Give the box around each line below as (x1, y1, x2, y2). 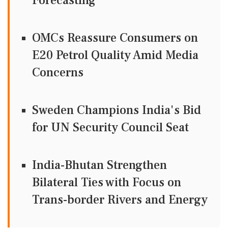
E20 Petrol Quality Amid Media (32, 47, 198, 64)
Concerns (32, 65, 83, 81)
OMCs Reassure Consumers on (32, 30, 198, 46)
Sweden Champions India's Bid (32, 102, 201, 119)
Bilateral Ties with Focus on (32, 175, 181, 191)
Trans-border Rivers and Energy (32, 192, 208, 208)
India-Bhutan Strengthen (32, 157, 167, 174)
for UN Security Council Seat (32, 120, 189, 136)
